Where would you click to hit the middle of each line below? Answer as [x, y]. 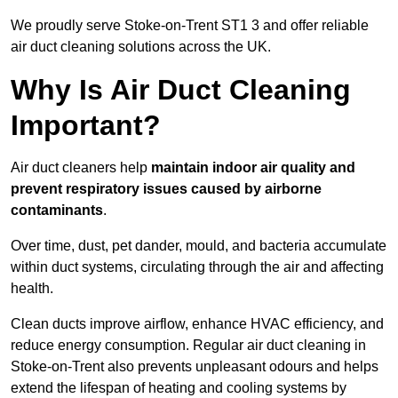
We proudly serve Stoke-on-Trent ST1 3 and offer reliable [190, 26]
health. [32, 289]
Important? [86, 126]
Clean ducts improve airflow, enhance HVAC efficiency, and [197, 324]
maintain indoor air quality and [253, 168]
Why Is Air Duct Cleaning [181, 90]
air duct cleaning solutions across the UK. [141, 47]
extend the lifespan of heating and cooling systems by [179, 388]
